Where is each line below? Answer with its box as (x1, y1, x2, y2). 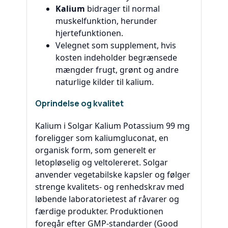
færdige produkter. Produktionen (35, 205, 163, 217)
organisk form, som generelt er (35, 144, 156, 156)
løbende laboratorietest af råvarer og (35, 193, 179, 205)
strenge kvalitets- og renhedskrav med (35, 181, 184, 192)
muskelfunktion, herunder (55, 15, 157, 27)
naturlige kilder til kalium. (55, 76, 154, 88)
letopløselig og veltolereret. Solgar (35, 156, 168, 168)
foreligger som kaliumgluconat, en (35, 132, 168, 144)
